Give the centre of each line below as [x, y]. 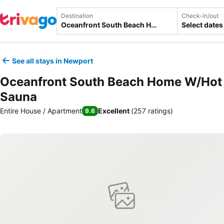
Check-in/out [200, 16]
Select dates [202, 25]
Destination [77, 16]
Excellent [114, 111]
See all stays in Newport [52, 60]
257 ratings [152, 111]
